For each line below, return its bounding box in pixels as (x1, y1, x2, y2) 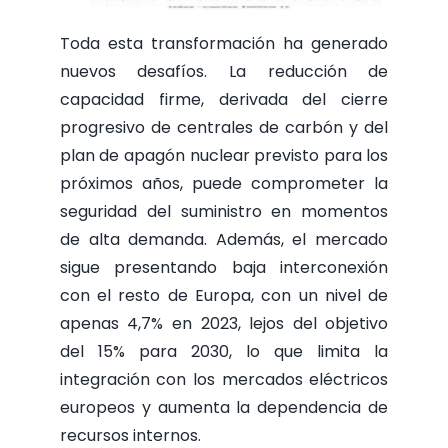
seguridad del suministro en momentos (59, 200, 389, 224)
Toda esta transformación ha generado (59, 32, 389, 56)
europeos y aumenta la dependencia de (59, 396, 389, 420)
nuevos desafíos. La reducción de (59, 60, 389, 84)
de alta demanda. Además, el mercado (59, 228, 389, 252)
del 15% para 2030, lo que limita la (59, 340, 389, 364)
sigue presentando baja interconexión (59, 256, 389, 280)
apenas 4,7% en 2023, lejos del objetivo (59, 312, 389, 336)
